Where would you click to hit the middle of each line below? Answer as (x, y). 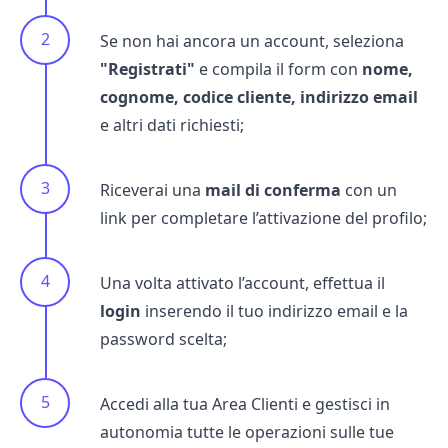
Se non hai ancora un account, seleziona (252, 41)
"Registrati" (147, 69)
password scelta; (163, 339)
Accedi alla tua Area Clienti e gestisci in (245, 404)
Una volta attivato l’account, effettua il (242, 283)
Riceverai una (152, 190)
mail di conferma (273, 190)
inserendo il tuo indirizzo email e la (274, 311)
